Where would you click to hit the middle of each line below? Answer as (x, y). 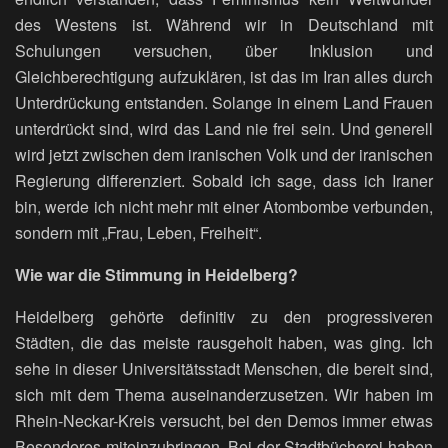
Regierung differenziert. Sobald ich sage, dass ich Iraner (224, 181)
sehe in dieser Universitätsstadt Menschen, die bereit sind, (224, 369)
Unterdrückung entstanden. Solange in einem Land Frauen (224, 103)
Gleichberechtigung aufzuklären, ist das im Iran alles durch (224, 77)
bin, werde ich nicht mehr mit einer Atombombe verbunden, (224, 207)
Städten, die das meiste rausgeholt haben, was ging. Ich (224, 343)
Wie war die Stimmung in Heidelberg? (158, 275)
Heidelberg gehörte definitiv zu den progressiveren (224, 317)
